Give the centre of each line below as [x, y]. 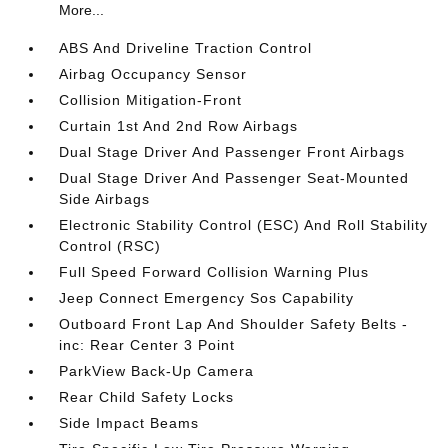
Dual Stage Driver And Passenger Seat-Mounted [234, 178]
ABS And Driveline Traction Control [186, 48]
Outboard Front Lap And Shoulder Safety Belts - [234, 324]
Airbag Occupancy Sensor [153, 74]
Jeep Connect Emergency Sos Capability [207, 298]
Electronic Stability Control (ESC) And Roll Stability [244, 225]
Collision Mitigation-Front [151, 100]
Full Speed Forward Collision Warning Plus [214, 272]
